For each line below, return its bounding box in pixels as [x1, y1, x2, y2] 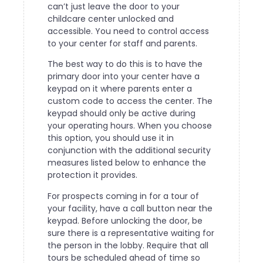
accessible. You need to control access [48, 25, 209, 37]
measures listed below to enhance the [48, 157, 206, 169]
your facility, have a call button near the [48, 202, 213, 214]
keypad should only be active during [48, 107, 195, 120]
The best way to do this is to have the [48, 58, 203, 70]
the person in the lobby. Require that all [48, 239, 208, 251]
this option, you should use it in [48, 132, 174, 144]
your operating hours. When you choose [48, 120, 212, 132]
